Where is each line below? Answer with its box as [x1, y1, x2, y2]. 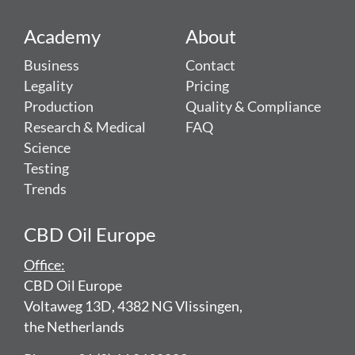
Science [24, 139, 71, 157]
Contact [185, 57, 235, 74]
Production [24, 98, 94, 116]
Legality [24, 78, 73, 95]
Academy [24, 25, 101, 48]
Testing [24, 160, 69, 177]
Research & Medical [24, 119, 146, 136]
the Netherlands [24, 319, 124, 336]
